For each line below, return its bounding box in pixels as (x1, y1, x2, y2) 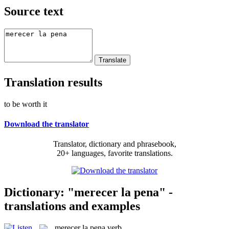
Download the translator (4, 119, 89, 128)
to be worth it (4, 99, 47, 108)
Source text (4, 4, 63, 18)
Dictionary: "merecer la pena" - (4, 185, 173, 199)
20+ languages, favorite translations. (56, 149, 173, 158)
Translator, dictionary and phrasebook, (53, 140, 176, 149)
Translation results (4, 75, 102, 89)
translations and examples (4, 199, 140, 213)
